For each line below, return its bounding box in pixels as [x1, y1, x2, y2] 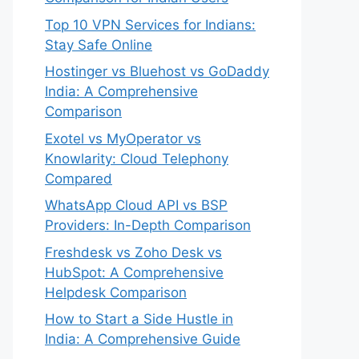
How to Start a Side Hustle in [45, 311, 233, 327]
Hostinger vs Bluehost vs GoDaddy [45, 63, 269, 79]
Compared [45, 170, 112, 187]
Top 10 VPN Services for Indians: [45, 16, 256, 33]
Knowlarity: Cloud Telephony [45, 150, 228, 167]
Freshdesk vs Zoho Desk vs [45, 244, 222, 260]
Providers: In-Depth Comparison [45, 217, 251, 233]
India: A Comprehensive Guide [45, 331, 240, 347]
